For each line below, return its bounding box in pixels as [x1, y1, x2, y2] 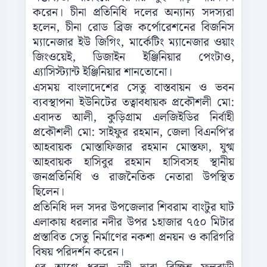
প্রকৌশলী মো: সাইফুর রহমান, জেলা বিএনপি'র [33, 123, 234, 142]
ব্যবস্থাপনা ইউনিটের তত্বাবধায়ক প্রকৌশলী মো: [33, 94, 234, 113]
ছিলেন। [33, 183, 64, 202]
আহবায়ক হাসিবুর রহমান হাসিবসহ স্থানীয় [33, 153, 234, 172]
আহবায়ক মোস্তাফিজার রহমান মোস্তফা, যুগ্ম [33, 138, 234, 157]
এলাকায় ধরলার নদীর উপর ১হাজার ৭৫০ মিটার [33, 213, 234, 232]
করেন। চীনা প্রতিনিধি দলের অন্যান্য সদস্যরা [33, 4, 234, 23]
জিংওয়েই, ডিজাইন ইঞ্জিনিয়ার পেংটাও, [33, 48, 234, 67]
